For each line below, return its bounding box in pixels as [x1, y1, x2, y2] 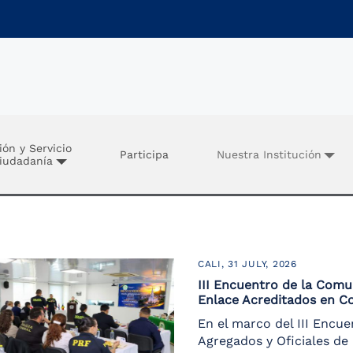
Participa [120, 148, 169, 161]
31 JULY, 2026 [228, 258, 297, 269]
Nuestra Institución [216, 148, 321, 161]
